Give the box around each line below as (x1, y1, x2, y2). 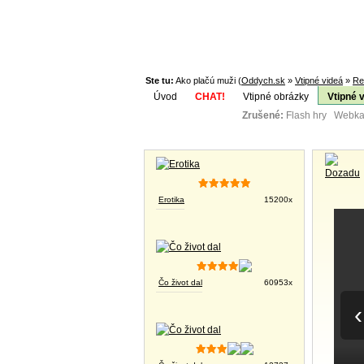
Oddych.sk (241, 76, 285, 85)
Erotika (158, 195, 184, 204)
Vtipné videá (295, 76, 343, 85)
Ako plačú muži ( (174, 76, 241, 85)
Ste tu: (138, 76, 174, 85)
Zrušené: (242, 110, 286, 121)
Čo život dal (158, 278, 202, 287)
